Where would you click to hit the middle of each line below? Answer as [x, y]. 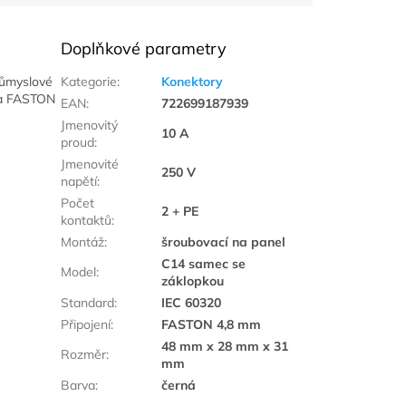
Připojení [86, 325]
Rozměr [84, 355]
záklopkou [193, 281]
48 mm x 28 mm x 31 [225, 347]
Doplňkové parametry [144, 49]
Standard [88, 303]
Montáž [83, 242]
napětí [79, 182]
